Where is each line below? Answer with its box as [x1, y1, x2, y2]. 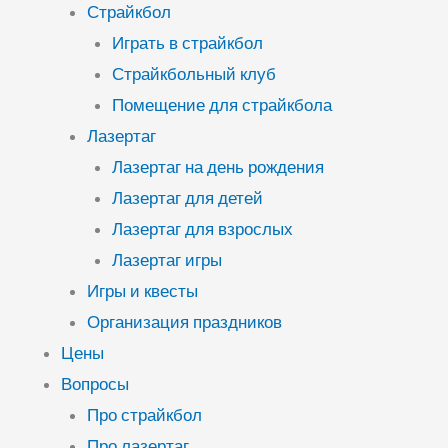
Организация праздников [86, 311, 282, 332]
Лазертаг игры [112, 249, 222, 270]
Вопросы [61, 373, 129, 394]
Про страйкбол [86, 404, 202, 425]
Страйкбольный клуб [112, 63, 276, 84]
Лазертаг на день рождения [112, 156, 324, 177]
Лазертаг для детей [112, 187, 263, 208]
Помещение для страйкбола [112, 94, 332, 115]
